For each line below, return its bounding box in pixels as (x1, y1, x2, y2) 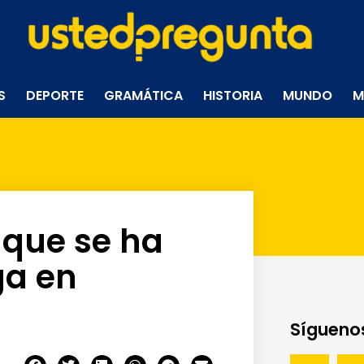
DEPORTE (26, 85, 84, 105)
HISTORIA (203, 85, 263, 105)
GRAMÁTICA (104, 85, 184, 105)
